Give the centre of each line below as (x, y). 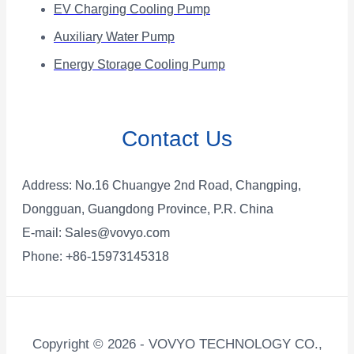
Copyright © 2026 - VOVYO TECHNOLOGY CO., (177, 345)
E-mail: (43, 233)
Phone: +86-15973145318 (96, 257)
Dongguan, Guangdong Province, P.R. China (148, 209)
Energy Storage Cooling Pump (139, 64)
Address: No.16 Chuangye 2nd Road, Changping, (162, 186)
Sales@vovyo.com (117, 233)
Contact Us (177, 139)
